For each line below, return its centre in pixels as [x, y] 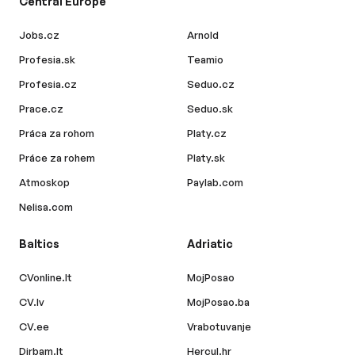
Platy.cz [207, 133]
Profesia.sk [47, 59]
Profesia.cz [48, 84]
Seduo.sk [210, 109]
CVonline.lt [46, 277]
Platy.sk [206, 158]
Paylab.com [215, 182]
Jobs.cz [39, 35]
